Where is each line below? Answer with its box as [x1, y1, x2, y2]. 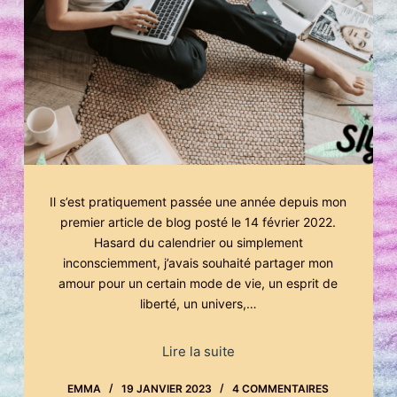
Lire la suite [161, 343, 235, 361]
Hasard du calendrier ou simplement [93, 235, 303, 251]
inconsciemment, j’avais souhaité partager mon [63, 255, 334, 271]
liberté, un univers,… [139, 296, 257, 312]
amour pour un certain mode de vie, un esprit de [58, 276, 339, 292]
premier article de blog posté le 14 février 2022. [60, 214, 337, 230]
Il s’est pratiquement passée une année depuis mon [50, 194, 347, 210]
